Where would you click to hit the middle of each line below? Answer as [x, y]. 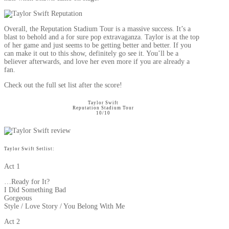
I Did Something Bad [35, 190]
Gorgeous [18, 198]
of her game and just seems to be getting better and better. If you [98, 45]
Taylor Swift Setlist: [29, 149]
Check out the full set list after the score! [63, 85]
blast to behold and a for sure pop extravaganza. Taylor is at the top [102, 37]
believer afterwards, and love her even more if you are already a [97, 61]
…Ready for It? [27, 181]
